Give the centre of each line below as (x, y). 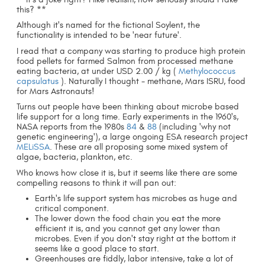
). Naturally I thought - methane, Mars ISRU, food (152, 81)
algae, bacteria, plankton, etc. (75, 157)
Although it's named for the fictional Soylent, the (109, 25)
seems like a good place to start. (97, 249)
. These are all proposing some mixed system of (139, 147)
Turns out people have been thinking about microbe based (128, 107)
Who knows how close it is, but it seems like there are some (127, 173)
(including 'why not (194, 127)
